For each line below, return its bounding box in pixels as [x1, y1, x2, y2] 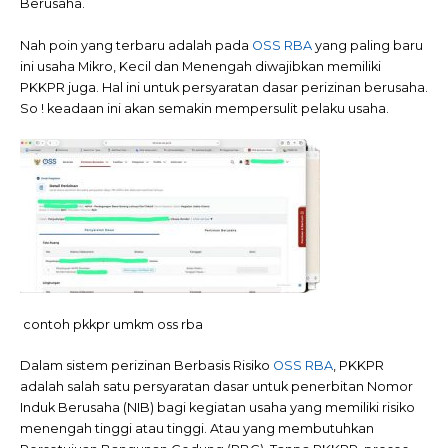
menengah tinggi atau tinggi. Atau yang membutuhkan [20, 421, 374, 437]
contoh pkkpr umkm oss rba [23, 316, 203, 332]
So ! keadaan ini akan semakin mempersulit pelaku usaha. [20, 100, 389, 116]
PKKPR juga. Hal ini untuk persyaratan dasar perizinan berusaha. [20, 79, 428, 95]
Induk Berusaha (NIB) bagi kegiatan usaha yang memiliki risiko [20, 400, 415, 416]
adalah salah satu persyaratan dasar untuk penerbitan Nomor [20, 379, 413, 395]
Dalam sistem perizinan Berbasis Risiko [20, 358, 273, 374]
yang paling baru [312, 37, 423, 53]
